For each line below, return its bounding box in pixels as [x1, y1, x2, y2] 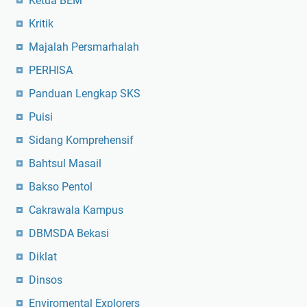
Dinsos [29, 273, 62, 286]
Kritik [29, 16, 53, 30]
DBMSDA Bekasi [29, 226, 109, 240]
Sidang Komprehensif [29, 133, 134, 147]
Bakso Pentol [29, 180, 93, 193]
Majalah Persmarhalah [29, 40, 139, 53]
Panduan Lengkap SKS [29, 86, 140, 100]
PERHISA [29, 63, 73, 77]
